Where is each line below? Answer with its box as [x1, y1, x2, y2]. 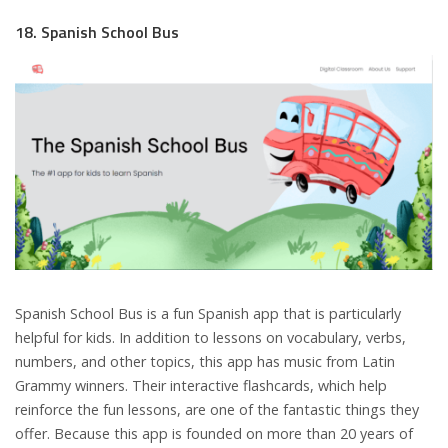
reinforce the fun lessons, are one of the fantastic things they [15, 400, 419, 420]
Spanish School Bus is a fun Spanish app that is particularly [15, 304, 401, 324]
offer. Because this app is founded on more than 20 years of [15, 424, 413, 444]
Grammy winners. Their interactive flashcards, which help [15, 376, 387, 396]
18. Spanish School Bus [15, 19, 179, 44]
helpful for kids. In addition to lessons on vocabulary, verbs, [15, 328, 406, 348]
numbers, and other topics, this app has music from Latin [15, 352, 395, 372]
